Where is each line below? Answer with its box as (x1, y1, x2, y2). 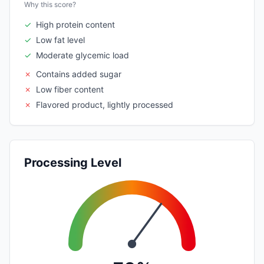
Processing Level (24, 155, 121, 170)
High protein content (36, 19, 115, 29)
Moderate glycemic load (36, 49, 129, 60)
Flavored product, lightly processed (36, 99, 173, 110)
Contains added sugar (36, 68, 121, 79)
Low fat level (36, 34, 85, 45)
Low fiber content (36, 84, 104, 94)
